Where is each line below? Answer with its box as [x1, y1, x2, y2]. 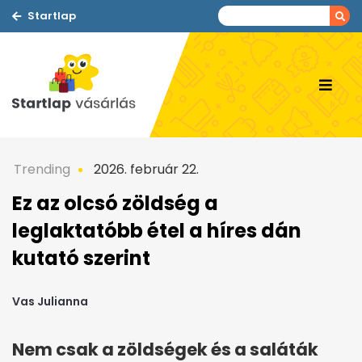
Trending [14, 160, 70, 179]
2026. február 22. [90, 160, 199, 179]
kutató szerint [12, 245, 150, 271]
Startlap [27, 8, 76, 23]
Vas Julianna [12, 293, 88, 310]
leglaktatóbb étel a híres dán [12, 217, 301, 244]
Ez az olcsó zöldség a [12, 190, 218, 217]
